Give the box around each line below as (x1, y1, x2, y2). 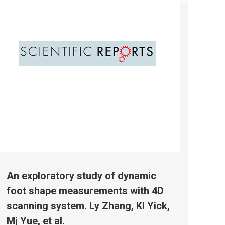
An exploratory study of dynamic (7, 169, 156, 182)
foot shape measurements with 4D (7, 184, 164, 197)
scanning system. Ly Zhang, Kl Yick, (7, 199, 170, 212)
